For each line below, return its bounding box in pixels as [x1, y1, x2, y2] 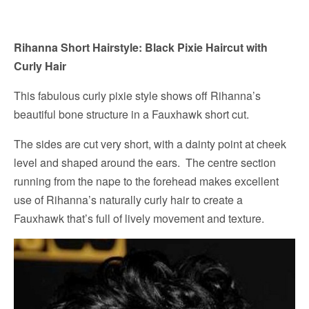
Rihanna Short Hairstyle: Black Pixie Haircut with [14, 39, 268, 56]
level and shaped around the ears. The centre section [14, 154, 276, 171]
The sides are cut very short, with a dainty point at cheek [14, 136, 286, 152]
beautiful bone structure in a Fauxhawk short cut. [14, 106, 249, 123]
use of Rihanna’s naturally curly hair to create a [14, 192, 243, 208]
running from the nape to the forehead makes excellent [14, 173, 279, 190]
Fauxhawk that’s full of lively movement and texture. [14, 210, 264, 227]
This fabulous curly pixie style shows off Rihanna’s [14, 88, 261, 104]
